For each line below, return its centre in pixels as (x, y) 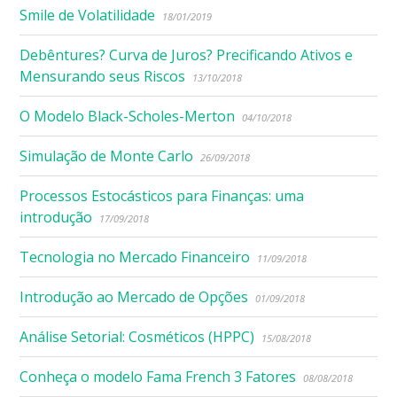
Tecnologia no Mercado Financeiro (135, 257)
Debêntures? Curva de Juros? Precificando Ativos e (187, 55)
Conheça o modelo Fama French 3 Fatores (158, 377)
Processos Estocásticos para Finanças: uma (162, 196)
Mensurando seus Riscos (103, 77)
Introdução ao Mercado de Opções (134, 297)
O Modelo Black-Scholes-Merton (128, 117)
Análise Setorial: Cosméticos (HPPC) (137, 337)
